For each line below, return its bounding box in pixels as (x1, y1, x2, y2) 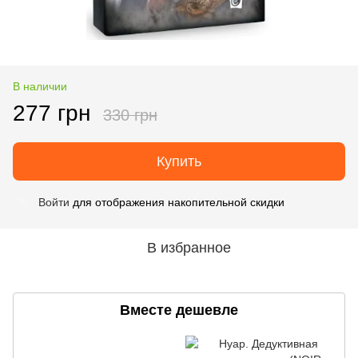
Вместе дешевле (120, 301, 238, 318)
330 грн (103, 105, 157, 124)
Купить (157, 153, 201, 169)
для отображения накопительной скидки (70, 195, 284, 209)
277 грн (13, 100, 90, 125)
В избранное (146, 239, 231, 256)
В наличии (13, 79, 67, 93)
